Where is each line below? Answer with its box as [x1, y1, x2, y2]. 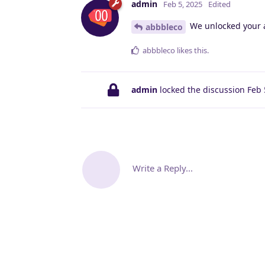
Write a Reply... [132, 162, 193, 174]
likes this [175, 45, 207, 56]
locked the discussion [157, 84, 247, 96]
